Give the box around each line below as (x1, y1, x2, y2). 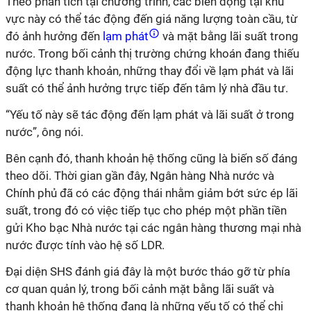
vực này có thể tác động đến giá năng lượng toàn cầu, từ (6, 12, 298, 26)
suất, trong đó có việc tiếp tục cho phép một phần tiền (6, 203, 287, 217)
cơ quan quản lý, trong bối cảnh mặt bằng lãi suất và (6, 282, 274, 296)
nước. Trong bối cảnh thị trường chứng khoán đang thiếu (6, 47, 299, 60)
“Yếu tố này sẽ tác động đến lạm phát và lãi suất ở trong (6, 108, 294, 121)
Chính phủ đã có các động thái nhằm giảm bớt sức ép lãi (6, 186, 298, 200)
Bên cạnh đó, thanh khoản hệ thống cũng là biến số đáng (6, 151, 298, 165)
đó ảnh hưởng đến (6, 29, 100, 43)
